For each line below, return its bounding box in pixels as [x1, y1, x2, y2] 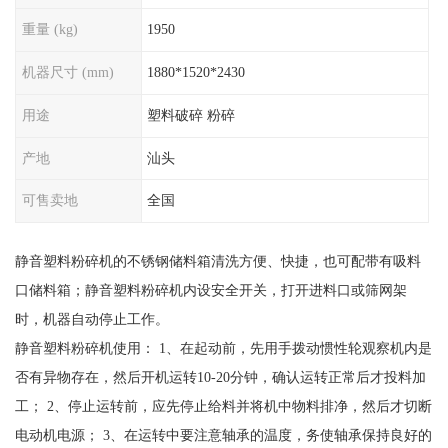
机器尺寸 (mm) [21, 64, 114, 81]
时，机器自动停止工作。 [14, 311, 169, 328]
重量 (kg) [21, 21, 78, 38]
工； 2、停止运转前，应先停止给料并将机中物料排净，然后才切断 [14, 398, 432, 415]
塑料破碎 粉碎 [147, 106, 236, 123]
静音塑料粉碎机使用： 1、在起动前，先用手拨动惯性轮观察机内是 [14, 340, 432, 357]
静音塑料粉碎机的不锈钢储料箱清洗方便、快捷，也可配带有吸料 [14, 253, 421, 270]
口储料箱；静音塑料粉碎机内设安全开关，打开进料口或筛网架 [14, 282, 407, 299]
